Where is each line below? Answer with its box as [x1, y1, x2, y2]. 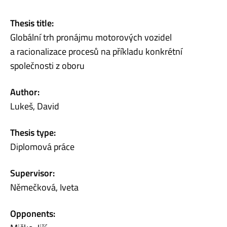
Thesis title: [10, 16, 54, 30]
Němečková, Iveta [10, 180, 79, 194]
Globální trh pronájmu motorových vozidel [10, 30, 172, 44]
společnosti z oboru [10, 58, 85, 72]
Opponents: [10, 206, 55, 220]
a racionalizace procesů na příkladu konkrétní [10, 44, 182, 58]
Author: [10, 85, 40, 99]
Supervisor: [10, 166, 55, 180]
